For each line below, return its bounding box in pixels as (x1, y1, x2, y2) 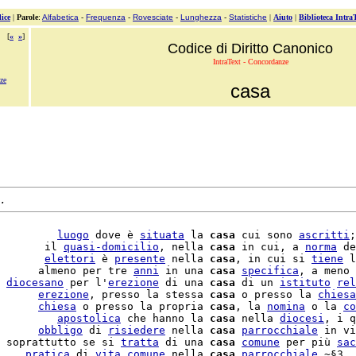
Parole (17, 13, 38, 21)
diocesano (6, 277, 64, 288)
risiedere (108, 324, 165, 336)
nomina (267, 300, 305, 312)
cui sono (235, 229, 299, 241)
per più (280, 336, 337, 348)
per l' (64, 277, 108, 288)
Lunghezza (180, 13, 222, 21)
